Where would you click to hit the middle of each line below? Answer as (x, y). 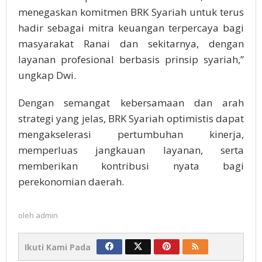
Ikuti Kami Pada (58, 247)
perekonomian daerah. (71, 182)
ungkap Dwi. (47, 75)
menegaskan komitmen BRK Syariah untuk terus (131, 12)
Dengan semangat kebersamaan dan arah (131, 103)
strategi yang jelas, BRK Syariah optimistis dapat (131, 119)
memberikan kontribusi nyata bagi (131, 166)
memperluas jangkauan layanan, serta (131, 150)
